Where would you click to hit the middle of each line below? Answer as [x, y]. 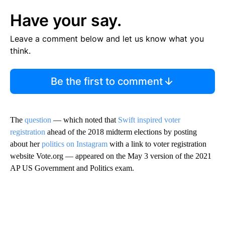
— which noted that [84, 120]
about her [26, 144]
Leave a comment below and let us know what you [107, 38]
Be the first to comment [106, 81]
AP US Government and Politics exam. [72, 168]
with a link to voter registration [157, 144]
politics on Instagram [75, 144]
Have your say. [66, 20]
